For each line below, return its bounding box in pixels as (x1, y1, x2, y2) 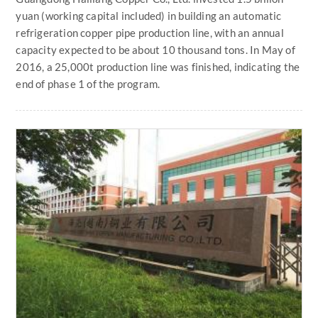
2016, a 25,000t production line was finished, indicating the (16, 60, 300, 74)
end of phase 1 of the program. (16, 77, 160, 91)
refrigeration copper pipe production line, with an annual (16, 26, 284, 40)
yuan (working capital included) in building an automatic (16, 9, 282, 23)
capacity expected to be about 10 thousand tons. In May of (16, 43, 295, 57)
